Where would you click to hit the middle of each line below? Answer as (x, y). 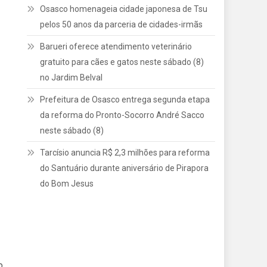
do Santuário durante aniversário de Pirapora (125, 168)
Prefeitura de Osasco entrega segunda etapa (125, 100)
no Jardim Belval (72, 77)
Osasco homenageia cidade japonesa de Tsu (124, 9)
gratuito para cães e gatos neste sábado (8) (122, 62)
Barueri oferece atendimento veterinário (116, 46)
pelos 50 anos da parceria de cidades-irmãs (122, 24)
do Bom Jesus (67, 184)
